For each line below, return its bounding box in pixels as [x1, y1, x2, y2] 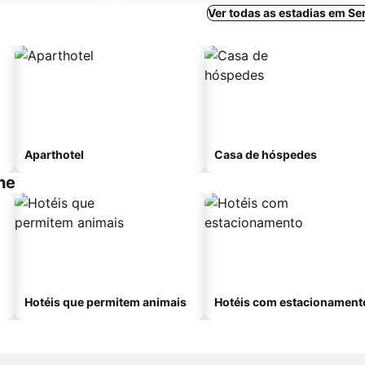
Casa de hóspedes [214, 147, 317, 161]
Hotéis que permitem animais [24, 295, 187, 309]
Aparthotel [24, 147, 84, 161]
